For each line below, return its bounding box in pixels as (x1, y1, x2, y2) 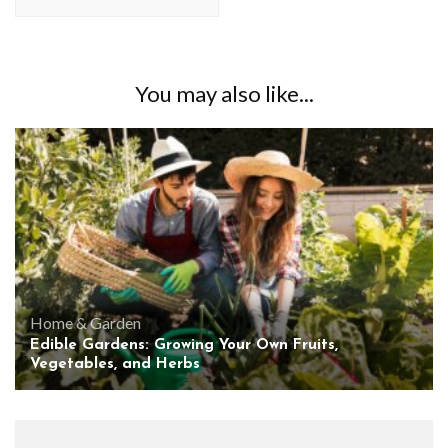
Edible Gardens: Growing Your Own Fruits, (30, 337, 338, 353)
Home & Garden (30, 312, 141, 332)
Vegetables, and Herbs (30, 356, 200, 372)
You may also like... (134, 80, 314, 107)
